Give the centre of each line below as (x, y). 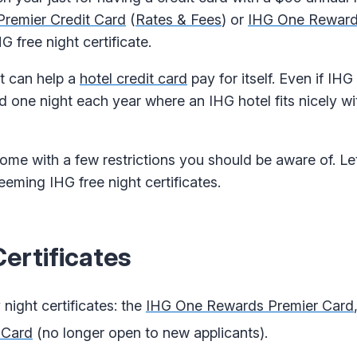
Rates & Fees (178, 20)
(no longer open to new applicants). (150, 332)
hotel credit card (133, 79)
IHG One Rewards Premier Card (250, 305)
